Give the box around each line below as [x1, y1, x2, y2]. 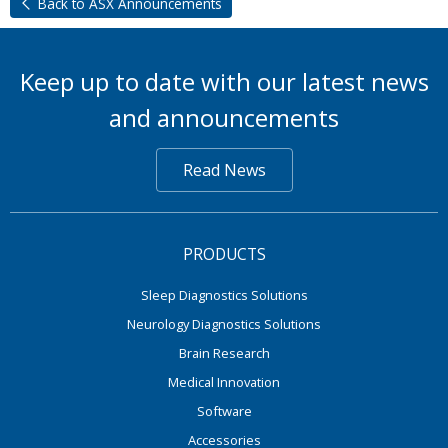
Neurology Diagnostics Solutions [127, 315, 321, 333]
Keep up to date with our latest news [19, 65, 429, 98]
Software [196, 402, 252, 420]
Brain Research [178, 344, 270, 362]
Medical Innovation [168, 373, 280, 391]
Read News [182, 159, 266, 181]
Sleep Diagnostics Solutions [140, 286, 308, 304]
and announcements [109, 101, 339, 134]
